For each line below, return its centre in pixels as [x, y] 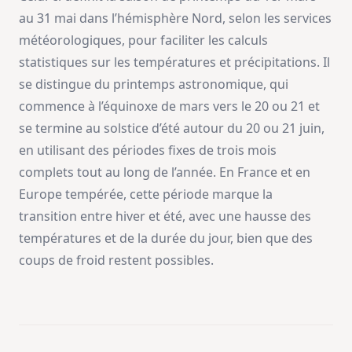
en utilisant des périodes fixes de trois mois [148, 150]
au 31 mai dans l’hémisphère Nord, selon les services [175, 18]
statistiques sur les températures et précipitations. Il [174, 62]
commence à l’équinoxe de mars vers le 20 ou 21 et [169, 106]
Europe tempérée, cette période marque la [146, 194]
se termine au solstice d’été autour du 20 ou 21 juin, [172, 128]
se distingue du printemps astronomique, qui [154, 84]
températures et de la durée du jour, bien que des [166, 238]
